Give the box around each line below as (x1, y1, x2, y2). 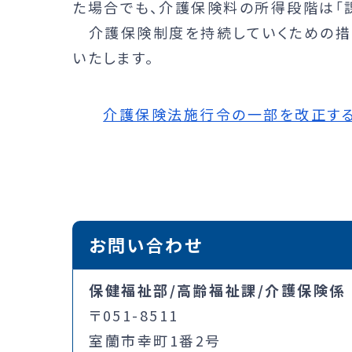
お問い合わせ (89, 231, 203, 257)
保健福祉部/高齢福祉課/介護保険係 (89, 279, 346, 300)
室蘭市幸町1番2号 (89, 329, 222, 350)
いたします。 (72, 46, 154, 68)
